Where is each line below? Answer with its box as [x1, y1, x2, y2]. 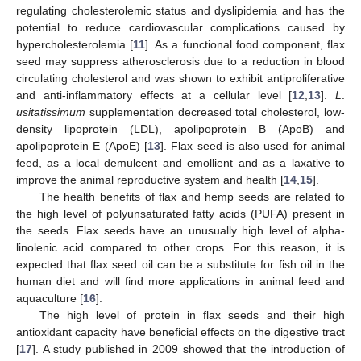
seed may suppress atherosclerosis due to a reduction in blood [16, 55, 345, 68]
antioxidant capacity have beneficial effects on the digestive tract [16, 326, 345, 338]
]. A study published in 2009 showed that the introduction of [32, 342, 345, 355]
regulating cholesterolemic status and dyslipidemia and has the [16, 4, 345, 17]
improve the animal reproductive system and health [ [16, 173, 284, 186]
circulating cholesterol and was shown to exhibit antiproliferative [16, 72, 345, 85]
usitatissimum [16, 106, 85, 118]
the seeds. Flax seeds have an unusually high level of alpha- [16, 224, 345, 237]
